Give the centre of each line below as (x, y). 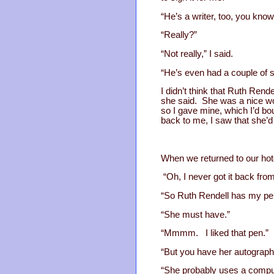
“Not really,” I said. (197, 54)
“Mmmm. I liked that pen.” (215, 233)
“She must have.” (195, 214)
